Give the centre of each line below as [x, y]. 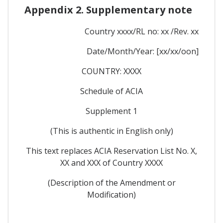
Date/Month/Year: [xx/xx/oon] [143, 52]
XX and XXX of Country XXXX [111, 163]
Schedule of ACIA [111, 91]
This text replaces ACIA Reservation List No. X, [111, 151]
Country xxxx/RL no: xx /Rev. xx [142, 32]
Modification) [111, 195]
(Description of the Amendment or [111, 183]
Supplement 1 [111, 111]
